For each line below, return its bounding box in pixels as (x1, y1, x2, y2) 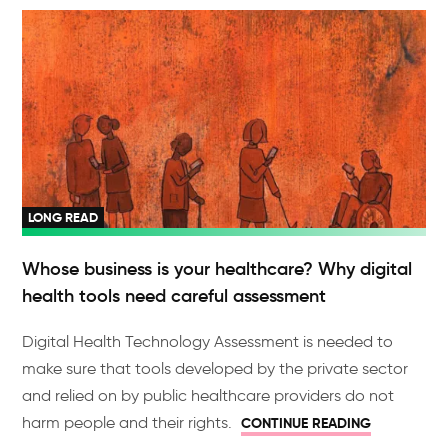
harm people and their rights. (22, 413, 237, 433)
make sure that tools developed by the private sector (22, 359, 409, 379)
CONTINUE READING (241, 414, 372, 433)
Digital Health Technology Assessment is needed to (22, 332, 394, 352)
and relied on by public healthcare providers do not (22, 386, 395, 406)
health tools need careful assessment (22, 285, 327, 308)
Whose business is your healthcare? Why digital (22, 258, 413, 281)
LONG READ (28, 209, 99, 227)
